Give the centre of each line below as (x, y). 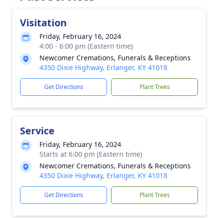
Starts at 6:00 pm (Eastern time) (91, 154)
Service (37, 131)
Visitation (43, 23)
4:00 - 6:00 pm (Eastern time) (86, 46)
